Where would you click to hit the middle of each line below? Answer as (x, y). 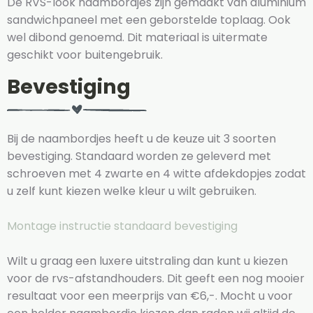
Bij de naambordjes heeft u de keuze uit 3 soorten (141, 139)
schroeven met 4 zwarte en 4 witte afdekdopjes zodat (156, 174)
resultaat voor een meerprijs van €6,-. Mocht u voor (150, 296)
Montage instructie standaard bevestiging (122, 226)
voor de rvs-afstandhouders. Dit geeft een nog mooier (156, 279)
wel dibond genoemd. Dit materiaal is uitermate (137, 38)
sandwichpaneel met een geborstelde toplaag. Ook (149, 20)
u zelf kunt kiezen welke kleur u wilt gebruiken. (132, 191)
